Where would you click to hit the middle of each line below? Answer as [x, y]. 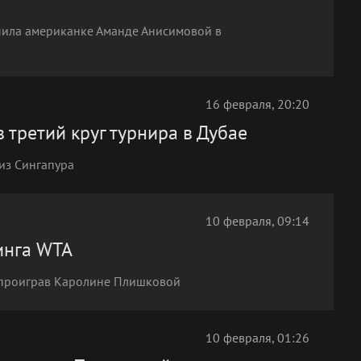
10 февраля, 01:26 [257, 338]
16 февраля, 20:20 [257, 104]
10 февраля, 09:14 [257, 221]
